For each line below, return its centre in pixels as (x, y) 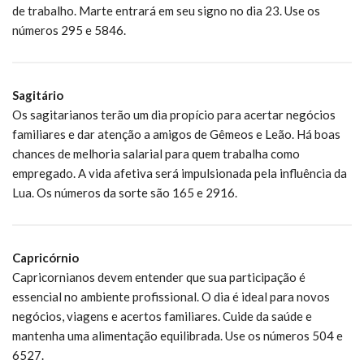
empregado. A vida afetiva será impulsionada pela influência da (180, 173)
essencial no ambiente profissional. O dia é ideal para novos (171, 296)
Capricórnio (45, 257)
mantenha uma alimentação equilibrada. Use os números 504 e (178, 335)
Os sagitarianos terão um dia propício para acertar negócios (174, 114)
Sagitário (38, 95)
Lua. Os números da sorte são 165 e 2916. (125, 192)
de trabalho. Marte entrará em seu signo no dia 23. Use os (166, 10)
